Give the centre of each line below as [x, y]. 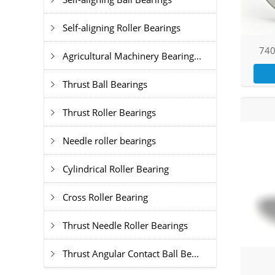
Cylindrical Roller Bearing [116, 169]
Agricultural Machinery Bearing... [132, 56]
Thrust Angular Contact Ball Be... [131, 254]
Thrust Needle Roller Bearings [125, 225]
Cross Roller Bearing [105, 197]
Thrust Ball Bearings [105, 84]
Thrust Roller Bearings [109, 112]
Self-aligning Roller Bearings [122, 28]
